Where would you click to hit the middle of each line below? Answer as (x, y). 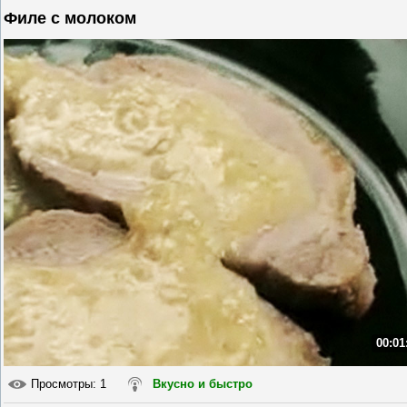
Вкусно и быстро (203, 383)
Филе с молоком (70, 18)
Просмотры (62, 383)
